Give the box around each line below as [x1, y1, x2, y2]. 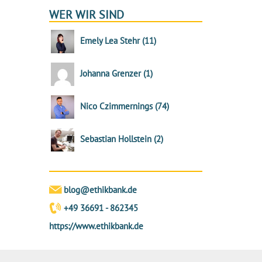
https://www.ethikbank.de [49, 220, 143, 232]
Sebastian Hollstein [80, 133, 154, 144]
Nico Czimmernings [80, 100, 155, 112]
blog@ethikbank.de [63, 184, 137, 195]
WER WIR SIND [49, 7, 124, 22]
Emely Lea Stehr [80, 35, 142, 46]
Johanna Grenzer [80, 67, 143, 79]
